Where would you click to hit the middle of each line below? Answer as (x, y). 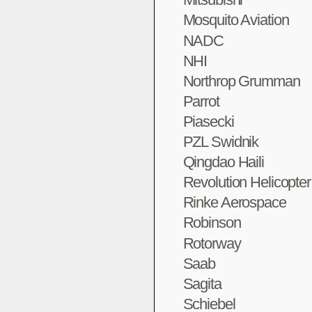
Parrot (201, 101)
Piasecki (208, 121)
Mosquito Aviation (236, 20)
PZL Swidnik (221, 142)
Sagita (202, 283)
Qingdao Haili (223, 162)
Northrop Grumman (241, 81)
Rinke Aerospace (234, 203)
